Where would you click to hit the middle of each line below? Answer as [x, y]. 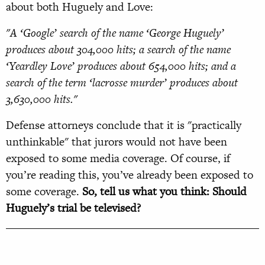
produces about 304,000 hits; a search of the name [118, 50]
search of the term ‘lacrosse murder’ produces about [122, 83]
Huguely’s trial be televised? [73, 208]
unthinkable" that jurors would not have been [117, 142]
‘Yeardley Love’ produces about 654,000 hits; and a [121, 66]
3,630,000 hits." [42, 99]
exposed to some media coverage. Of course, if [118, 159]
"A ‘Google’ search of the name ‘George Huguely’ [115, 33]
